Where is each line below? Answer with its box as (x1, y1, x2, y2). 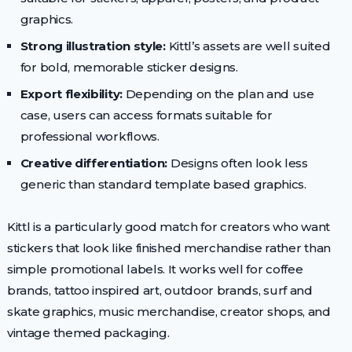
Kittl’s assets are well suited (165, 38, 331, 53)
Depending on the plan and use (122, 86, 314, 101)
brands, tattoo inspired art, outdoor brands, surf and (6, 282, 313, 298)
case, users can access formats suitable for (20, 107, 273, 123)
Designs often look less (167, 155, 308, 170)
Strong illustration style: (20, 38, 166, 53)
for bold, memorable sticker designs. (20, 59, 238, 75)
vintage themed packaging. (6, 324, 170, 340)
